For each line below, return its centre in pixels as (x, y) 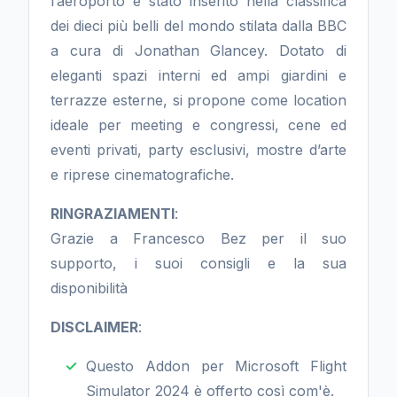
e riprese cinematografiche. (142, 175)
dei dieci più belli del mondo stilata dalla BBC (198, 26)
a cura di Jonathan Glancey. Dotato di (198, 51)
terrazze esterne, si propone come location (198, 100)
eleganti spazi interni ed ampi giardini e (198, 75)
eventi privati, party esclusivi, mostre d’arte (198, 150)
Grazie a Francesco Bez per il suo (198, 238)
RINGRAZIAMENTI (113, 214)
